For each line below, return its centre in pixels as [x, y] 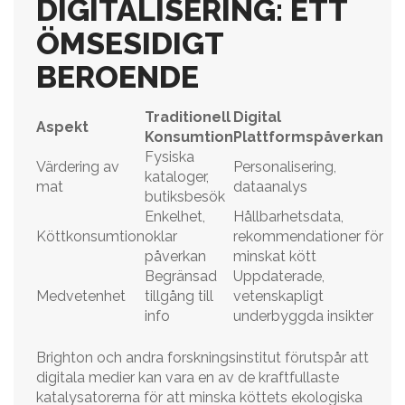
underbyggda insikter [303, 316]
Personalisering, [285, 167]
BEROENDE [118, 77]
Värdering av [78, 167]
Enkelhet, [175, 217]
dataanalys [270, 187]
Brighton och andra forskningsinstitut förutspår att [202, 358]
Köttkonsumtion [90, 236]
